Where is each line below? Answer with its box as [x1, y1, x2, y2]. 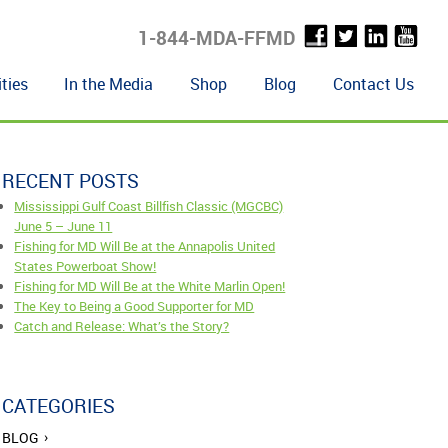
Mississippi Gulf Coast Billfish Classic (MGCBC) [14, 196, 284, 215]
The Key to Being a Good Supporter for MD [14, 296, 255, 315]
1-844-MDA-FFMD [138, 24, 296, 51]
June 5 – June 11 [14, 216, 113, 235]
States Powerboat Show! [14, 256, 157, 275]
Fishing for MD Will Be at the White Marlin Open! [14, 276, 286, 295]
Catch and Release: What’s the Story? [14, 316, 230, 335]
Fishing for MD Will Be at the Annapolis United [14, 236, 276, 255]
